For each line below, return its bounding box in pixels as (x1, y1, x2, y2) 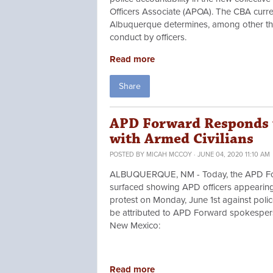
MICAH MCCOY (146, 151, 192, 159)
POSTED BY (110, 151, 146, 159)
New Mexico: (110, 220, 160, 232)
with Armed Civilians (110, 130, 253, 149)
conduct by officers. (110, 32, 189, 43)
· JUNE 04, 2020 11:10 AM (192, 151, 270, 159)
